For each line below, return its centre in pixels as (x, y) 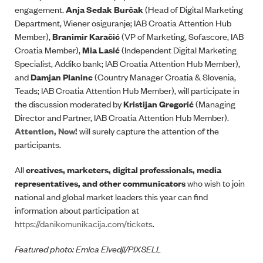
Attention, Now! (46, 131)
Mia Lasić (101, 50)
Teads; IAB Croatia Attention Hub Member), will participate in (127, 90)
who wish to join (215, 183)
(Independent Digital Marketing (178, 50)
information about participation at (78, 210)
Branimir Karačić (86, 36)
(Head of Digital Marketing (193, 9)
